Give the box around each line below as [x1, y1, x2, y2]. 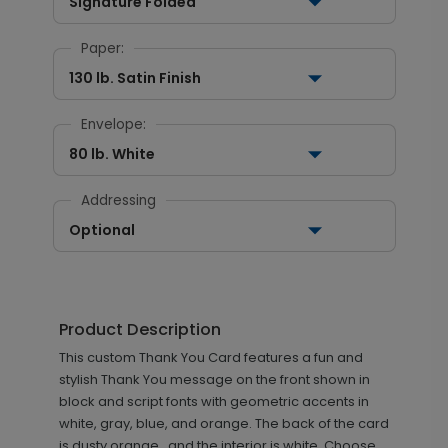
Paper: [80, 39, 124, 58]
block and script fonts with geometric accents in [58, 392, 369, 411]
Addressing [80, 191, 156, 210]
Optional [68, 220, 135, 240]
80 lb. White [68, 144, 155, 164]
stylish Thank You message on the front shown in [58, 370, 370, 389]
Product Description [58, 318, 221, 341]
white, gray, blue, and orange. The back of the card [58, 414, 389, 433]
